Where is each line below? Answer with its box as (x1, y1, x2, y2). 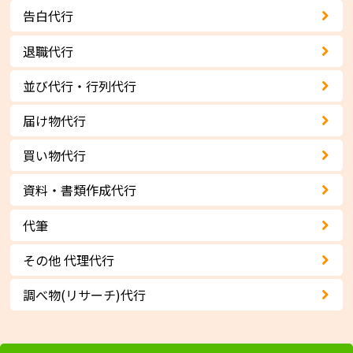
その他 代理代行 (23, 250, 115, 269)
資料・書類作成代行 (23, 180, 137, 200)
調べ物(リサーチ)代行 (23, 284, 147, 304)
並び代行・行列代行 (23, 76, 137, 95)
